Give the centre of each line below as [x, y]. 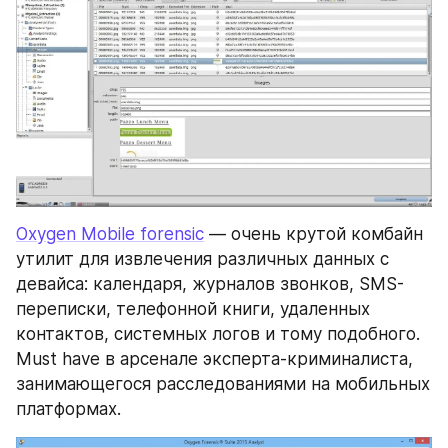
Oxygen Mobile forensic [110, 233]
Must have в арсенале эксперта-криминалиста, [214, 358]
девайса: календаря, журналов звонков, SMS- [210, 283]
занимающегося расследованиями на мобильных [223, 383]
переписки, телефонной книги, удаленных [193, 308]
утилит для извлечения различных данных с [202, 258]
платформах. [68, 408]
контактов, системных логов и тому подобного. [218, 333]
